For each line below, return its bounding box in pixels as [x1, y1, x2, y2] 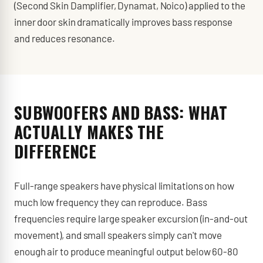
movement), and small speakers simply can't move [14, 229, 222, 241]
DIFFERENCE [14, 139, 96, 163]
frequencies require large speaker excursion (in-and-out [14, 213, 248, 224]
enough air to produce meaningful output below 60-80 [14, 245, 238, 257]
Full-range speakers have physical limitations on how [14, 180, 234, 191]
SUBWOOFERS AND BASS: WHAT [14, 100, 227, 124]
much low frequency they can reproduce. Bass [14, 196, 207, 208]
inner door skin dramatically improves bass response [14, 16, 232, 28]
